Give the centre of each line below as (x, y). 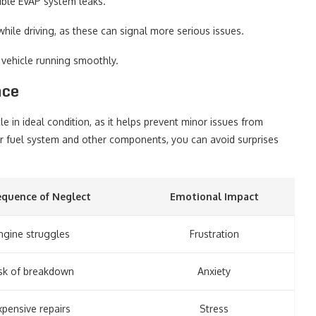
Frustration (214, 234)
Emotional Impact (214, 196)
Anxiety (214, 271)
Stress (214, 309)
